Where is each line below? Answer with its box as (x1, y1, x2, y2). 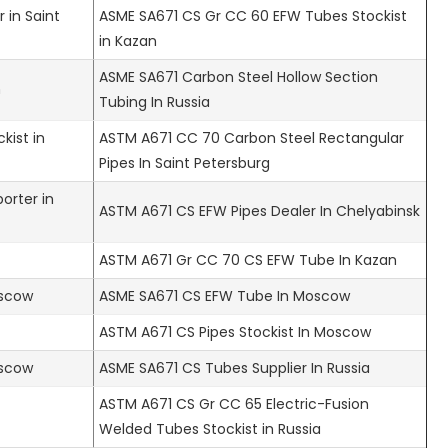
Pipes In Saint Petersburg (99, 152, 270, 173)
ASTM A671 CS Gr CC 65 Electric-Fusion (99, 393, 369, 414)
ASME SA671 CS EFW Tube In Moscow (99, 285, 350, 306)
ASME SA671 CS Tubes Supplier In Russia (99, 357, 370, 378)
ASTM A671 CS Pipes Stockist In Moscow (99, 321, 371, 342)
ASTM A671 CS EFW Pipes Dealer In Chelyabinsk (99, 200, 420, 221)
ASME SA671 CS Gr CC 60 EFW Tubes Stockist (99, 5, 407, 26)
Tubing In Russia (99, 91, 210, 112)
